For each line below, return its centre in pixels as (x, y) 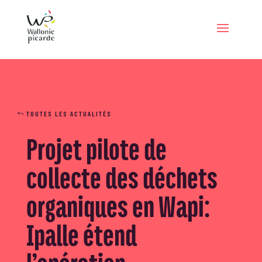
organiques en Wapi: (118, 206)
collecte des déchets (122, 177)
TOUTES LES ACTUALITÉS (69, 114)
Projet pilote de (96, 149)
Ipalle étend (81, 235)
